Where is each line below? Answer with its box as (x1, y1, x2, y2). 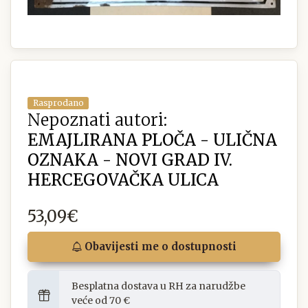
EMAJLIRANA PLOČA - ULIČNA (27, 130, 277, 151)
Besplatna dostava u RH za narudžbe (71, 280, 245, 293)
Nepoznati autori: (27, 110, 167, 131)
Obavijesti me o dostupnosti (82, 240, 236, 254)
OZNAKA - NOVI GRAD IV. (27, 150, 232, 170)
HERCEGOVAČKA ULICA (27, 170, 219, 190)
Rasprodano (32, 98, 84, 109)
